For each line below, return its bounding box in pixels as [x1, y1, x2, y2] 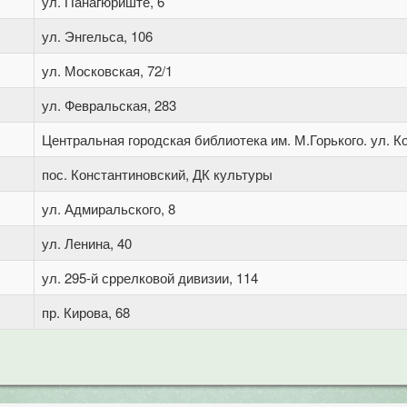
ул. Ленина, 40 [42, 233, 132, 253]
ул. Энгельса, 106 [42, 26, 153, 45]
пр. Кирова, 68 [42, 303, 130, 322]
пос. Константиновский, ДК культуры [42, 164, 273, 184]
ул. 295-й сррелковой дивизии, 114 [42, 268, 258, 287]
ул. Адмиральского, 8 [42, 199, 175, 218]
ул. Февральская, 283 [42, 95, 176, 114]
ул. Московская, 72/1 [42, 61, 173, 80]
